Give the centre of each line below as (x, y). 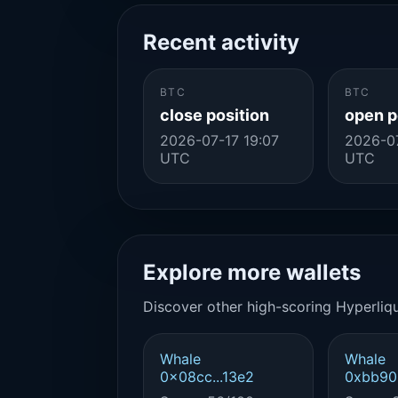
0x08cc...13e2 (207, 377)
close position (215, 115)
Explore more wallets (252, 272)
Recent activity (221, 42)
